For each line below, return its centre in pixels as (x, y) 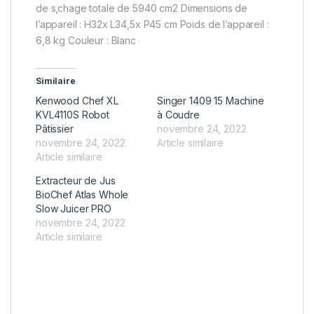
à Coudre (178, 115)
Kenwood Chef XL (77, 101)
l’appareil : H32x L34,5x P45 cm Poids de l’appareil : (152, 25)
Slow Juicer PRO (74, 209)
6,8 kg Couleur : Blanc (86, 41)
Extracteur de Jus (76, 181)
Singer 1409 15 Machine (211, 101)
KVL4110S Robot (73, 115)
